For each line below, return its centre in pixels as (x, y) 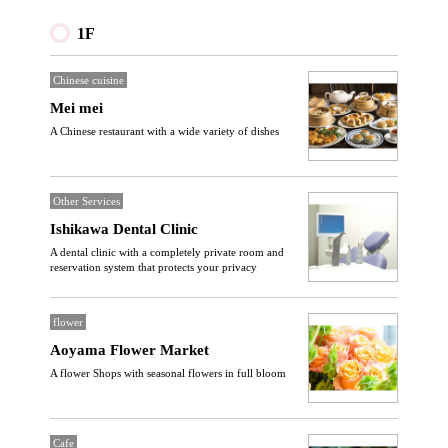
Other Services (86, 201)
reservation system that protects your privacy (153, 267)
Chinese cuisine (88, 80)
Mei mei (76, 108)
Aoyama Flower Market (129, 350)
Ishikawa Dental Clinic (124, 229)
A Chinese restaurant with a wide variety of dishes (164, 131)
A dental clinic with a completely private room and (167, 252)
